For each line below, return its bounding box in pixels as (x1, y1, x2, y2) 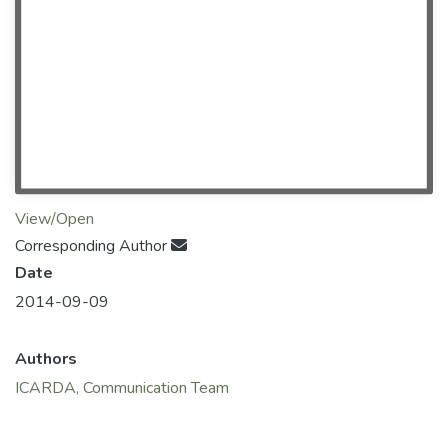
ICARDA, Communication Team (15, 377, 229, 400)
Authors (15, 348, 77, 371)
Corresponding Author (15, 235, 171, 258)
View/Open (15, 208, 94, 231)
